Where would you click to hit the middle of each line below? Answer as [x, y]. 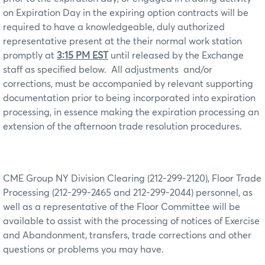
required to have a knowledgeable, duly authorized [114, 27]
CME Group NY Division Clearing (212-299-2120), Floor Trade [132, 178]
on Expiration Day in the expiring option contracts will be [126, 13]
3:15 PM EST [83, 55]
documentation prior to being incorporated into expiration [129, 98]
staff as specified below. [55, 70]
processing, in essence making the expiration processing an [131, 112]
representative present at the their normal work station [122, 41]
